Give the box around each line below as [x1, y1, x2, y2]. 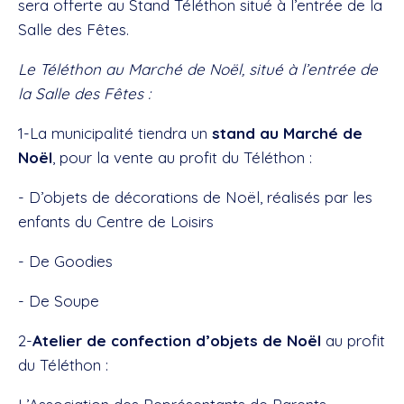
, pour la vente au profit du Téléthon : [52, 148, 312, 168]
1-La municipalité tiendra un [18, 124, 212, 143]
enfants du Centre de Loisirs [18, 212, 214, 232]
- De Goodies [18, 252, 113, 271]
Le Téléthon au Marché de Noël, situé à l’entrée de [18, 60, 378, 79]
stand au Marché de [212, 124, 363, 143]
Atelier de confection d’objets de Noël [32, 331, 321, 351]
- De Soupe [18, 291, 99, 311]
